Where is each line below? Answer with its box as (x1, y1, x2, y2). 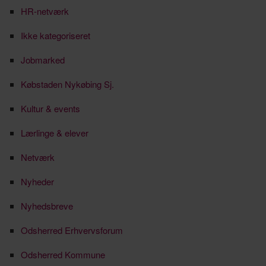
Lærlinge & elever (21, 126, 88, 139)
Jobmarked (21, 53, 65, 66)
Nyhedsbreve (21, 199, 73, 212)
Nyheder (21, 175, 54, 188)
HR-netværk (21, 4, 69, 17)
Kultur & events (21, 102, 80, 115)
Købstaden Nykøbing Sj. (21, 77, 114, 90)
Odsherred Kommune (21, 248, 105, 261)
